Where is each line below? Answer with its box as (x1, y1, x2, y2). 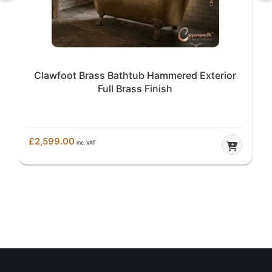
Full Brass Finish (98, 83, 173, 95)
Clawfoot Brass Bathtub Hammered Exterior (34, 69, 237, 82)
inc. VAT (76, 138, 96, 146)
